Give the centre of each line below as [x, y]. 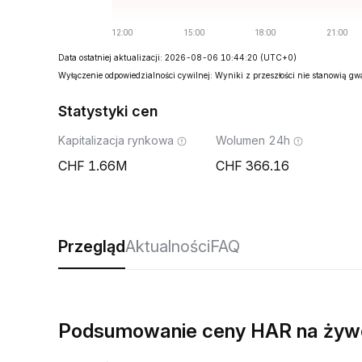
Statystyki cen [108, 111]
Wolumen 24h [253, 140]
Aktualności [168, 246]
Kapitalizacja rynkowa [116, 140]
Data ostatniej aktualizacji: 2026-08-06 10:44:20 [158, 57]
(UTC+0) [278, 57]
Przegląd [92, 246]
